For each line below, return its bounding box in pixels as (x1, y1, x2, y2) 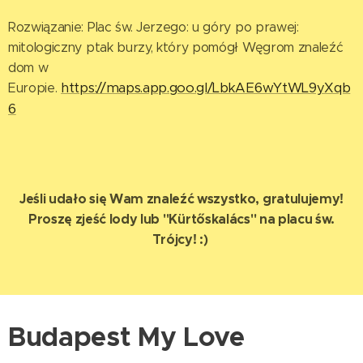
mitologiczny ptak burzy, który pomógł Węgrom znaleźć (8, 40, 344, 56)
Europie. (8, 80, 62, 96)
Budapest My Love (8, 320, 245, 355)
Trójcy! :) (152, 231, 211, 249)
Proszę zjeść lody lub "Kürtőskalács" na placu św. (28, 211, 335, 228)
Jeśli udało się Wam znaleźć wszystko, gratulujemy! (19, 190, 344, 208)
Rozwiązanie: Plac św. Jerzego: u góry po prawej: (8, 19, 299, 36)
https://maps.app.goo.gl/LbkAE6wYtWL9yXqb (61, 79, 351, 97)
